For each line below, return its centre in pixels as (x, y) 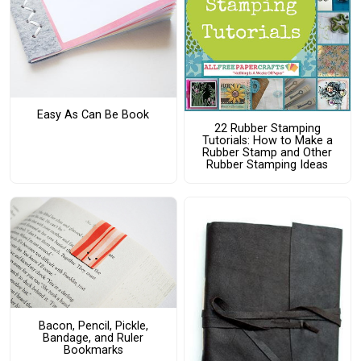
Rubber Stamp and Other (268, 153)
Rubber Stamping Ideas (268, 165)
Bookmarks (93, 350)
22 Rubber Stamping (267, 129)
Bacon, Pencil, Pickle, (93, 326)
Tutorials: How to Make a (267, 141)
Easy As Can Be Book (93, 114)
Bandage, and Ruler (93, 338)
